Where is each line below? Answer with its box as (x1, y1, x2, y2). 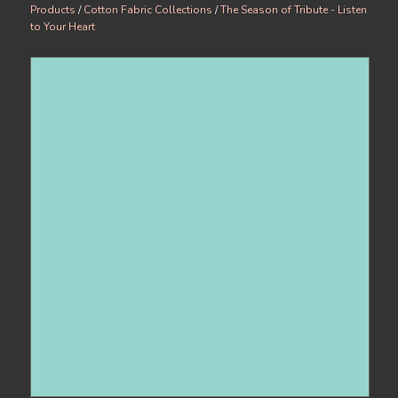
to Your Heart (29, 20, 95, 34)
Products (29, 3, 76, 17)
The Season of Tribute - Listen (219, 3, 367, 17)
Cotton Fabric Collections (83, 3, 212, 17)
